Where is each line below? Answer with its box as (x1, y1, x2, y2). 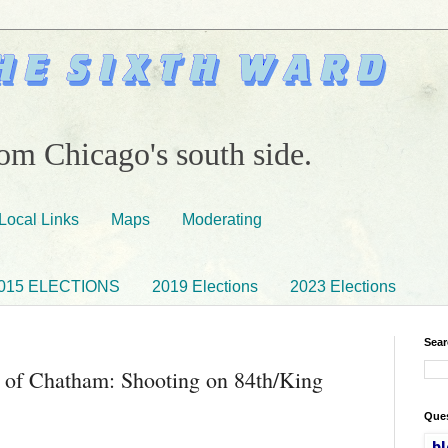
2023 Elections (290, 277, 396, 295)
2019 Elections (152, 277, 258, 295)
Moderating (182, 210, 262, 228)
